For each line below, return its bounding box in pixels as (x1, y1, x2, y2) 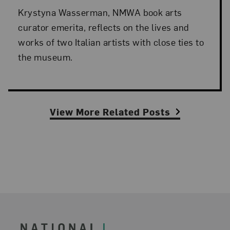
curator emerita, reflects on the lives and (18, 21, 189, 33)
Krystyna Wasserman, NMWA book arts (18, 6, 182, 18)
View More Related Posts (50, 106, 170, 118)
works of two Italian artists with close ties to (18, 35, 204, 48)
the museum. (18, 50, 73, 63)
